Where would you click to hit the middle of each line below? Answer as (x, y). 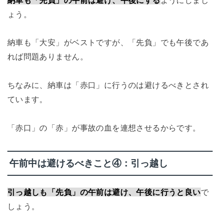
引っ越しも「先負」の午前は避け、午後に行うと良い (104, 192)
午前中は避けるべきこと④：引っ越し (88, 163)
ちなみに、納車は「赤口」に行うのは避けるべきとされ (108, 85)
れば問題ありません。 (47, 57)
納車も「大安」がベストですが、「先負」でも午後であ (108, 42)
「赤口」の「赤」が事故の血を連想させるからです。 (104, 128)
